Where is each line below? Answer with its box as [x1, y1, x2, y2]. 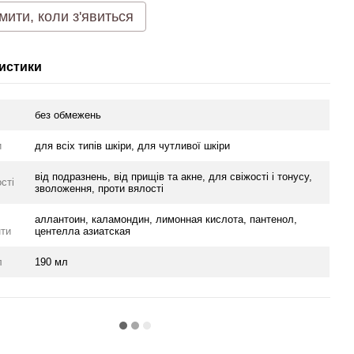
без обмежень [35, 109, 102, 121]
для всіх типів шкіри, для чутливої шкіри [35, 140, 231, 152]
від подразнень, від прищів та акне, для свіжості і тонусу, [35, 171, 313, 183]
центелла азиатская [35, 225, 131, 237]
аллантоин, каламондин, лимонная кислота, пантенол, [35, 213, 298, 225]
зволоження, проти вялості [35, 183, 164, 194]
